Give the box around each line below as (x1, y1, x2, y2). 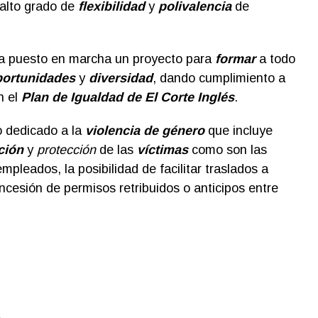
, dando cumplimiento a (152, 70, 285, 85)
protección (36, 142, 96, 157)
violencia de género (84, 123, 204, 138)
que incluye (207, 123, 273, 138)
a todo (255, 51, 295, 66)
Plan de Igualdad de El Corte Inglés (21, 89, 234, 104)
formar (214, 51, 256, 66)
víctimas (136, 142, 188, 157)
